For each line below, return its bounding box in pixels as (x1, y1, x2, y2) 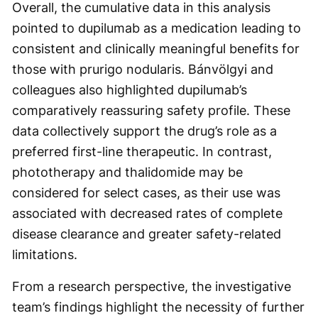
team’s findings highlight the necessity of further (12, 300, 305, 314)
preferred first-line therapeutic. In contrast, (12, 144, 272, 159)
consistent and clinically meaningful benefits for (12, 41, 300, 56)
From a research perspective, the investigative (12, 279, 291, 294)
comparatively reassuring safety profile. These (12, 103, 290, 118)
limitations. (12, 247, 77, 262)
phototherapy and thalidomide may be (12, 165, 243, 180)
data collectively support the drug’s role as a (12, 124, 277, 138)
